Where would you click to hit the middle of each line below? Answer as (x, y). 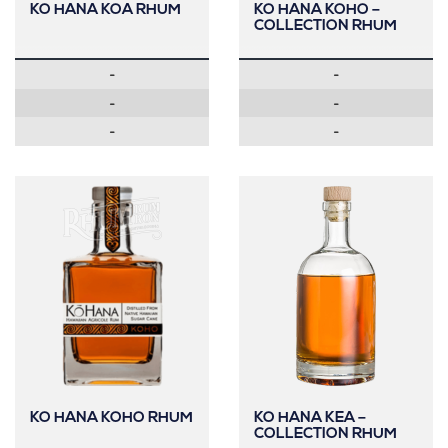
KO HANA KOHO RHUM (111, 418)
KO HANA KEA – (310, 418)
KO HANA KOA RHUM (105, 10)
